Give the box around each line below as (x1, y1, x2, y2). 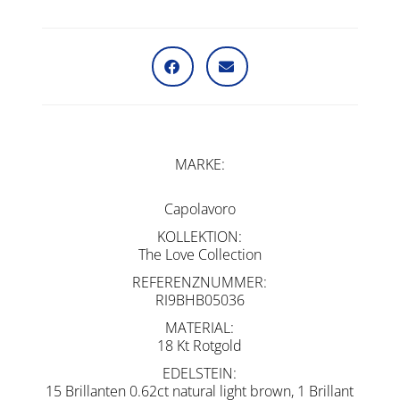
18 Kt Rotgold (157, 335, 243, 355)
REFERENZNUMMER (132, 271, 264, 292)
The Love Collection (137, 244, 262, 264)
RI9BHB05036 (154, 289, 245, 310)
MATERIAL (165, 317, 231, 337)
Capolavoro (163, 198, 236, 219)
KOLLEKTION (157, 226, 239, 246)
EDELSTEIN (162, 362, 234, 383)
